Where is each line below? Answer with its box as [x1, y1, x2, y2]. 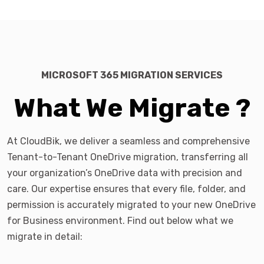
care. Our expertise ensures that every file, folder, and [7, 183, 246, 195]
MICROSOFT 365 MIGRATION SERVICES [41, 70, 223, 81]
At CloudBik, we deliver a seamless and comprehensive [7, 136, 250, 147]
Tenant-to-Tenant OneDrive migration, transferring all [7, 151, 248, 163]
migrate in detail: [7, 231, 82, 243]
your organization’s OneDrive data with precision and [7, 167, 242, 179]
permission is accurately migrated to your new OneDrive [7, 199, 256, 211]
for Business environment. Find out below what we [7, 215, 233, 227]
